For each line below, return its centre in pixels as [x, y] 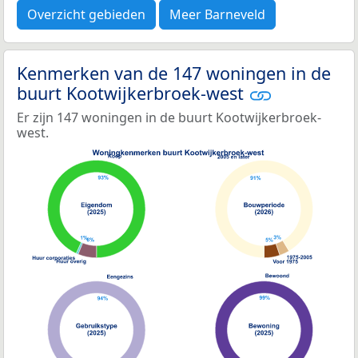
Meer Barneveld [217, 14]
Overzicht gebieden [86, 14]
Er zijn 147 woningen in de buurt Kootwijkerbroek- [169, 118]
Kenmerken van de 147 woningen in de [174, 73]
